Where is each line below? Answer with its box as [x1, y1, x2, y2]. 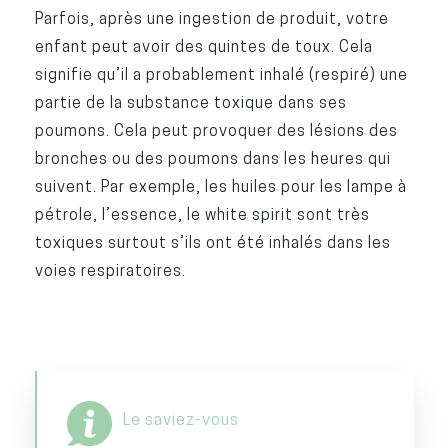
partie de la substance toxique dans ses [34, 93, 347, 112]
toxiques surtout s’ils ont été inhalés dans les [34, 233, 391, 252]
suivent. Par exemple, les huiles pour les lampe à [34, 177, 407, 196]
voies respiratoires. [34, 261, 186, 280]
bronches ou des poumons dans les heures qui [34, 149, 391, 168]
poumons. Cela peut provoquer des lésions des [34, 121, 398, 140]
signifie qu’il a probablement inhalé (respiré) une [34, 65, 408, 84]
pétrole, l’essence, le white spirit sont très [34, 205, 370, 224]
